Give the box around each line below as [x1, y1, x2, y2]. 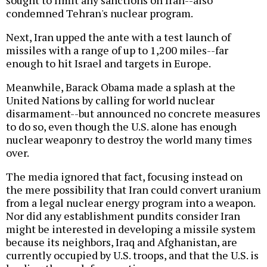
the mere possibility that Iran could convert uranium [6, 182, 261, 197]
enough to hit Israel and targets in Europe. [6, 55, 211, 70]
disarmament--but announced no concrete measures [6, 105, 260, 120]
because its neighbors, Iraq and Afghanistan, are [6, 234, 237, 249]
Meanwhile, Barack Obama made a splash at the [6, 79, 235, 94]
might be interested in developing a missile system [6, 221, 256, 236]
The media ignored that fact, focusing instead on [6, 169, 243, 184]
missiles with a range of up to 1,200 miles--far [6, 42, 228, 57]
